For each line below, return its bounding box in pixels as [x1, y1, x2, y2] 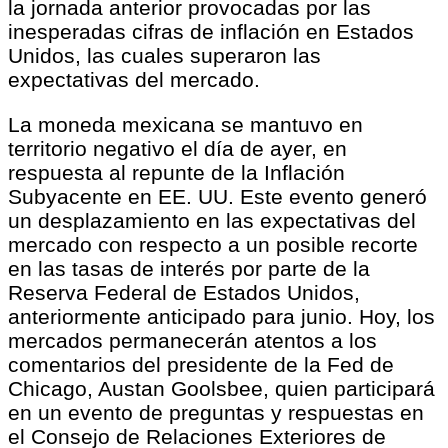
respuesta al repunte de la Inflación [8, 160, 345, 184]
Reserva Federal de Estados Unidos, [8, 280, 360, 304]
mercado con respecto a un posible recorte [8, 232, 418, 256]
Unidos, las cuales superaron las [8, 44, 321, 68]
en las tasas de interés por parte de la [8, 256, 370, 280]
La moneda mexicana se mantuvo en [8, 112, 363, 136]
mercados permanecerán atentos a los [8, 328, 377, 352]
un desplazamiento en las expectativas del [8, 208, 416, 232]
